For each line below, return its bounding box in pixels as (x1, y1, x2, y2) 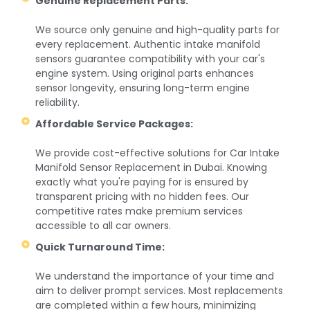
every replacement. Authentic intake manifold (35, 37, 261, 51)
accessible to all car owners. (35, 218, 172, 232)
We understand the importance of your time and (35, 268, 275, 283)
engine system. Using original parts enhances (35, 66, 255, 80)
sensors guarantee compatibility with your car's (35, 51, 266, 66)
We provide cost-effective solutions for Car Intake (35, 145, 280, 160)
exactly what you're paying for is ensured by (35, 174, 249, 189)
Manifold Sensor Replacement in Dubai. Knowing (35, 160, 268, 174)
